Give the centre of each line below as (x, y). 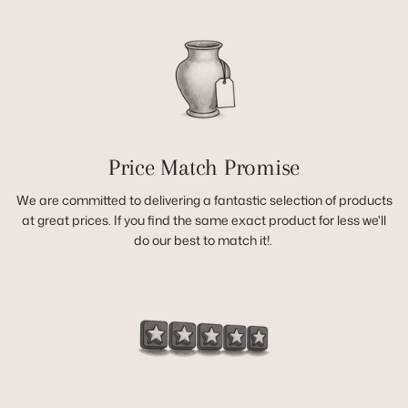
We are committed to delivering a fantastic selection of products (204, 200)
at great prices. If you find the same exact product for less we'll (204, 220)
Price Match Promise (204, 168)
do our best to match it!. (204, 240)
